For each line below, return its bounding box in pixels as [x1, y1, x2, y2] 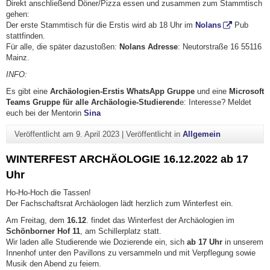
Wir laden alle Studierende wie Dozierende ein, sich [6, 237, 187, 247]
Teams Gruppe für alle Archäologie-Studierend [6, 97, 180, 107]
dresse [153, 42, 178, 51]
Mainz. [6, 52, 30, 62]
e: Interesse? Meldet [180, 97, 251, 107]
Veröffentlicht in [125, 130, 183, 139]
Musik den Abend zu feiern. [6, 259, 101, 269]
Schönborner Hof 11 [6, 227, 80, 236]
